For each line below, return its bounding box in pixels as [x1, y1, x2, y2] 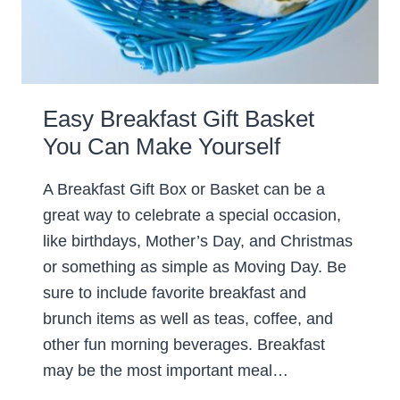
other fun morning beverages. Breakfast [43, 336, 325, 354]
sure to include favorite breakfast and [43, 284, 306, 303]
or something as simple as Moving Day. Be [43, 258, 346, 277]
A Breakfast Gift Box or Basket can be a [43, 180, 325, 199]
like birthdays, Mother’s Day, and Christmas [43, 232, 353, 251]
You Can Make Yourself [43, 133, 280, 161]
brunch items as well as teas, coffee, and [43, 310, 333, 329]
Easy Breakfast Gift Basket [43, 105, 314, 133]
